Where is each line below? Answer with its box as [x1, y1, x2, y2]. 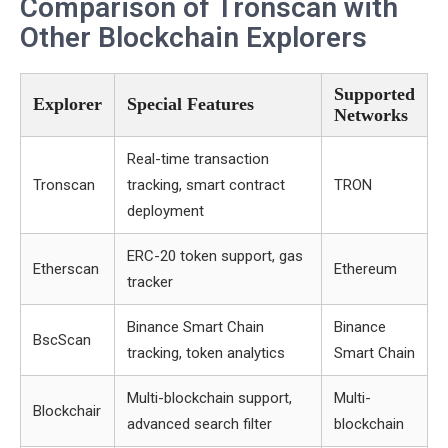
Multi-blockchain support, [127, 389, 292, 407]
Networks [334, 105, 408, 125]
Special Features [127, 94, 254, 114]
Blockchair [33, 402, 101, 420]
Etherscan [33, 260, 99, 278]
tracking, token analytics [127, 344, 285, 362]
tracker [127, 273, 173, 291]
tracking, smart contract [127, 176, 285, 194]
